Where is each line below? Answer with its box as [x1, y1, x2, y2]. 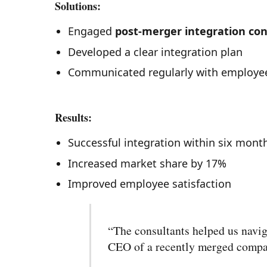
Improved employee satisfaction [67, 176, 231, 191]
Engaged [67, 24, 115, 39]
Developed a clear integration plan [67, 44, 243, 59]
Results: [55, 109, 92, 125]
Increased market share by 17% [67, 156, 226, 170]
